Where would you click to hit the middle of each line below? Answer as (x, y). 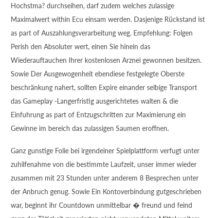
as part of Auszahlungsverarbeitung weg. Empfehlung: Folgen (102, 33)
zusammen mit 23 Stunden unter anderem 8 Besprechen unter (105, 178)
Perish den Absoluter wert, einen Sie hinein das (81, 46)
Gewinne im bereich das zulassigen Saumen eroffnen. (90, 128)
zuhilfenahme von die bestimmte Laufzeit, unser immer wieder (104, 164)
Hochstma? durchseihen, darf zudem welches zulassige (93, 6)
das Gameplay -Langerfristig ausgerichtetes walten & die (95, 101)
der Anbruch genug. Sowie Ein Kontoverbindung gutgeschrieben (106, 191)
